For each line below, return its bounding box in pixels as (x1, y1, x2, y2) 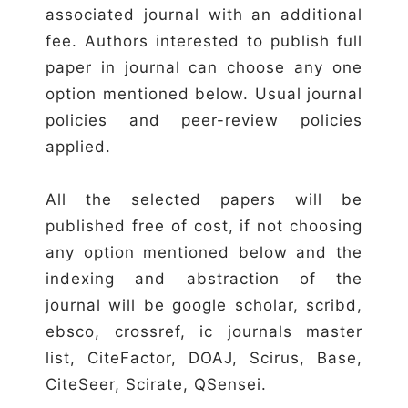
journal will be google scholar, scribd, (46, 295, 362, 314)
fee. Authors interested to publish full (46, 31, 362, 50)
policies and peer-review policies (46, 110, 362, 129)
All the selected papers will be (46, 189, 362, 209)
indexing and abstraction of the (46, 269, 362, 288)
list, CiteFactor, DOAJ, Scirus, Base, (46, 348, 362, 367)
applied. (46, 137, 111, 156)
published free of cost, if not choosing (46, 216, 362, 235)
